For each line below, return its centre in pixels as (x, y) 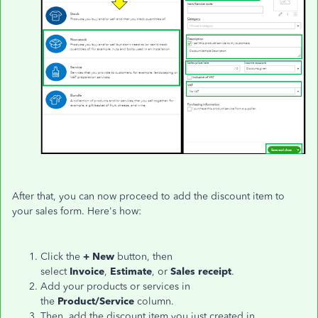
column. (154, 302)
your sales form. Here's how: (77, 212)
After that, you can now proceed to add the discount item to (148, 197)
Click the (62, 257)
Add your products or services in (115, 287)
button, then (145, 257)
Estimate (131, 272)
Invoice (87, 272)
